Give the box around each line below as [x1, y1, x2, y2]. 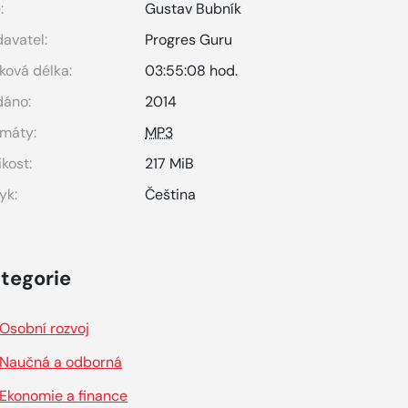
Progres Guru [145, 30, 233, 49]
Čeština [145, 185, 197, 204]
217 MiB [145, 154, 195, 173]
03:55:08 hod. [145, 61, 239, 80]
